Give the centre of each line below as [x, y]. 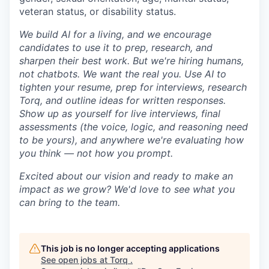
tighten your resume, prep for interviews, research [133, 87]
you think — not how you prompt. [96, 153]
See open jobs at [75, 260]
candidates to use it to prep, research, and [116, 47]
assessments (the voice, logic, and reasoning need [134, 127]
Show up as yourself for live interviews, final [120, 113]
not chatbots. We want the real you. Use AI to [123, 74]
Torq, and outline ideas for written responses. [122, 100]
